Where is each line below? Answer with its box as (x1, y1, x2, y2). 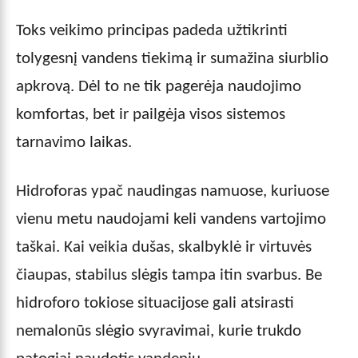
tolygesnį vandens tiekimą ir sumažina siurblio (16, 50, 328, 67)
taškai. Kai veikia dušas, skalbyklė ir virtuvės (16, 238, 312, 256)
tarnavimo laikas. (16, 133, 132, 151)
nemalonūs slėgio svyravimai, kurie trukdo (16, 322, 301, 340)
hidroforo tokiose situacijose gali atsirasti (16, 294, 294, 312)
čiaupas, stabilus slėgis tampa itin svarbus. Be (16, 266, 322, 284)
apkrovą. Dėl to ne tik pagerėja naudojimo (16, 78, 301, 95)
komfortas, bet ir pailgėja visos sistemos (16, 105, 285, 123)
